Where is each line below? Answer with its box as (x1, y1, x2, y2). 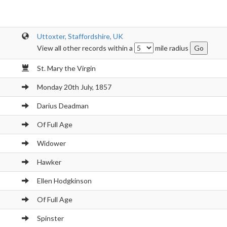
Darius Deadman (36, 101, 89, 110)
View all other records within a (36, 44, 134, 52)
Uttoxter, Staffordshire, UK (36, 32, 123, 41)
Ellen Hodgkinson (36, 176, 92, 185)
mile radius (153, 44, 190, 52)
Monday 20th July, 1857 (36, 83, 111, 91)
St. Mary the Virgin (36, 64, 96, 72)
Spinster (36, 214, 64, 222)
